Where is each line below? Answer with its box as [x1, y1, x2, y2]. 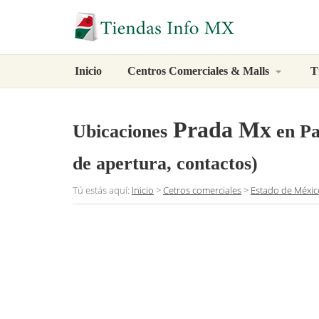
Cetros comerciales [163, 184, 241, 197]
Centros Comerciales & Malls [127, 65, 272, 77]
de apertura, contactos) [73, 153, 258, 174]
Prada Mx [173, 117, 271, 143]
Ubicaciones [73, 121, 167, 142]
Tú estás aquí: [73, 184, 132, 197]
